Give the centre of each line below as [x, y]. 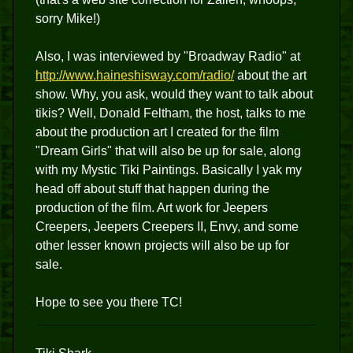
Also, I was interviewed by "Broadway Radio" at [168, 56]
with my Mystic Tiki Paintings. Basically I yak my [169, 170]
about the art [270, 75]
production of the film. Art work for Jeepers [152, 208]
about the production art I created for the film [157, 132]
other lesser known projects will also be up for [162, 245]
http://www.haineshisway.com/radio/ [135, 75]
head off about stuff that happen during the [152, 189]
